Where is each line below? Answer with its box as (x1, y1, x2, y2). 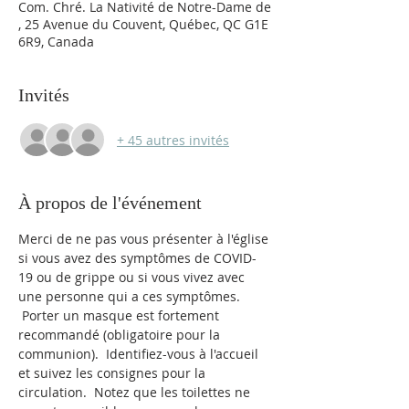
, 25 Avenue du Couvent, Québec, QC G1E (18, 16, 268, 33)
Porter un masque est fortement (18, 307, 223, 324)
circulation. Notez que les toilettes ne (18, 383, 254, 401)
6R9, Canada (18, 33, 94, 50)
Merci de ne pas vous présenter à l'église (18, 230, 272, 247)
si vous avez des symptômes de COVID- (18, 249, 257, 267)
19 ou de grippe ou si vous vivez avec (18, 268, 248, 286)
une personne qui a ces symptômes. (18, 288, 244, 305)
